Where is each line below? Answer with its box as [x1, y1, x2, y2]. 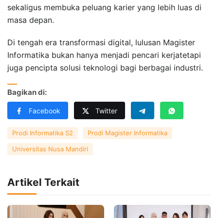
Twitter [95, 106, 117, 115]
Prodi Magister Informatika [88, 128, 167, 137]
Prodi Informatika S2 [12, 128, 73, 137]
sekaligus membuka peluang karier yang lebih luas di [7, 2, 201, 12]
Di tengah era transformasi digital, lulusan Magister [7, 37, 195, 47]
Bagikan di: [7, 88, 47, 97]
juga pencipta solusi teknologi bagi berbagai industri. [7, 62, 203, 73]
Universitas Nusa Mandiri [12, 145, 88, 153]
